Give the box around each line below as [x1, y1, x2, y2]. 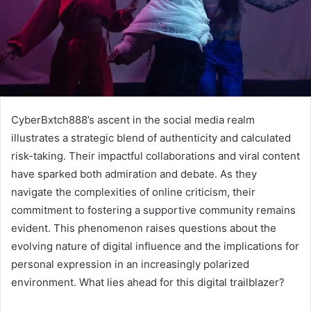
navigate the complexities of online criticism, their [11, 185, 255, 199]
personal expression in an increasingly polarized [11, 257, 249, 271]
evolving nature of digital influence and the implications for [11, 239, 299, 253]
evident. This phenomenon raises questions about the [11, 221, 276, 235]
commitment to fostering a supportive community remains [11, 203, 296, 217]
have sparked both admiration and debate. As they [11, 167, 257, 180]
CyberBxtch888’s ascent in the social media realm [11, 112, 255, 126]
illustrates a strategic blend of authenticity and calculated [11, 131, 291, 144]
